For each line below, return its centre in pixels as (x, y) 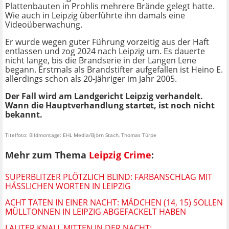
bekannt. (24, 115)
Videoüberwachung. (44, 25)
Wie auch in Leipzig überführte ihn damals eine (95, 16)
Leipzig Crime (120, 155)
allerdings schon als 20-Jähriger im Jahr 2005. (91, 79)
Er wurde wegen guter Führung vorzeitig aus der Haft (107, 42)
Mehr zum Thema (47, 155)
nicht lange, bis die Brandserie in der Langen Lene (101, 61)
